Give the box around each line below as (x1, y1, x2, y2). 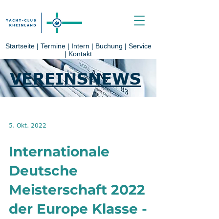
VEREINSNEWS (10, 69, 141, 88)
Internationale (9, 143, 109, 160)
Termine (40, 42, 67, 50)
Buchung (95, 42, 123, 50)
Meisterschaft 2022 (9, 181, 145, 198)
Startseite (5, 42, 35, 50)
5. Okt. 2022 (9, 122, 46, 129)
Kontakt (68, 50, 92, 58)
